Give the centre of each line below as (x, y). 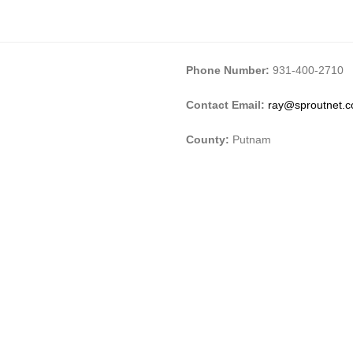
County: (209, 139)
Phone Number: (228, 70)
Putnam (252, 139)
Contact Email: (227, 104)
